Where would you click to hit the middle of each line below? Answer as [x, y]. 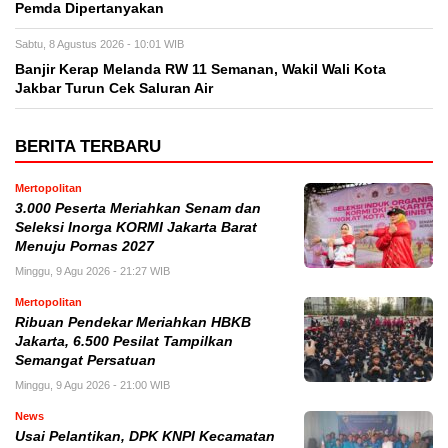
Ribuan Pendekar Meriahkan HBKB [133, 323]
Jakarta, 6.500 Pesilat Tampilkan [124, 342]
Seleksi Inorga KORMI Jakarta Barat [136, 228]
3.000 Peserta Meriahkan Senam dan [138, 209]
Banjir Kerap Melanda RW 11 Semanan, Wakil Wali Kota [200, 70]
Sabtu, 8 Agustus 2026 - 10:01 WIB [99, 44]
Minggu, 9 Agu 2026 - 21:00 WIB [92, 385]
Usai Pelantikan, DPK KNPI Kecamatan [145, 437]
